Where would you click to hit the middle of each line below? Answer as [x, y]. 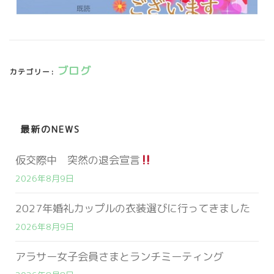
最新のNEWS [50, 130]
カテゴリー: [33, 72]
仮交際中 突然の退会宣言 [78, 160]
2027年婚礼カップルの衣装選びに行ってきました [133, 209]
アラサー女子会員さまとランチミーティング [119, 257]
